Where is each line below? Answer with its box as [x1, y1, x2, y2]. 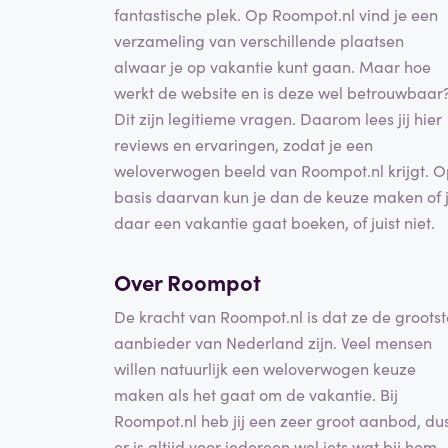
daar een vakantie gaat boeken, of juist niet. [114, 211, 435, 234]
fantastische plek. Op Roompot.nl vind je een [114, 3, 438, 26]
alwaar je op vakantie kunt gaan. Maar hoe [114, 55, 431, 78]
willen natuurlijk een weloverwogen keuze [114, 356, 416, 379]
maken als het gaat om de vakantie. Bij [114, 382, 398, 405]
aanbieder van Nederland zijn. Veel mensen [114, 330, 432, 353]
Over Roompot [114, 266, 261, 298]
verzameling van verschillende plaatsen [114, 29, 404, 52]
